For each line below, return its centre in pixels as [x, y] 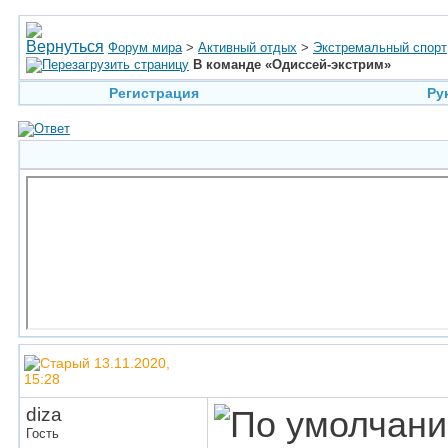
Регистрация [153, 93]
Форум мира [145, 47]
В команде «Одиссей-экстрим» [292, 64]
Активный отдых [247, 47]
